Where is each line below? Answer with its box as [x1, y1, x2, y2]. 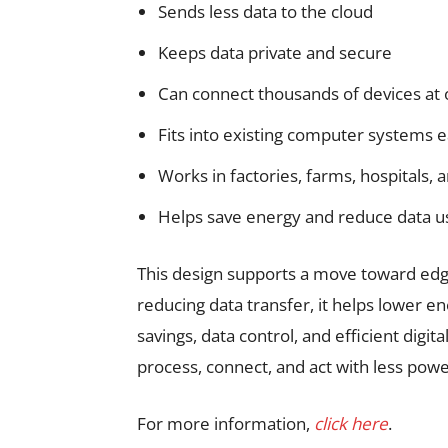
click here [314, 412, 388, 435]
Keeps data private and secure [158, 41, 392, 64]
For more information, [137, 412, 314, 435]
